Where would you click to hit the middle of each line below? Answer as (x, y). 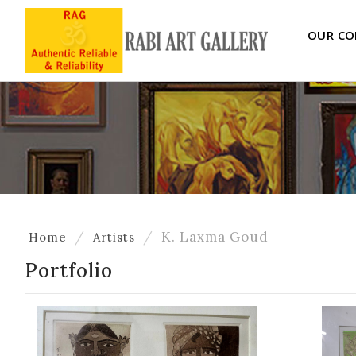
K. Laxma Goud (215, 237)
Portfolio (69, 271)
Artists (114, 238)
